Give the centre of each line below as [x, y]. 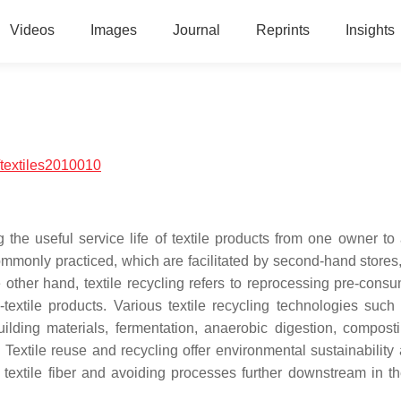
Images [113, 30]
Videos [32, 30]
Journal [196, 30]
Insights [370, 30]
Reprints [282, 30]
